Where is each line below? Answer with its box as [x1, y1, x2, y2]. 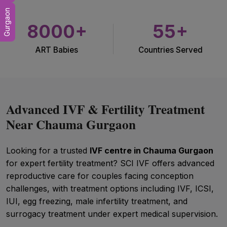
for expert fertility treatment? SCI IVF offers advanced [6, 158, 214, 168]
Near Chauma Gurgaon [6, 115, 136, 134]
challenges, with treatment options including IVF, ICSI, [6, 183, 214, 194]
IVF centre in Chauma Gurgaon [90, 145, 213, 156]
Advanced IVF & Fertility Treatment [6, 100, 205, 119]
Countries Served [138, 45, 203, 55]
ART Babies [35, 45, 78, 55]
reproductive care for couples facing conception [6, 171, 194, 181]
